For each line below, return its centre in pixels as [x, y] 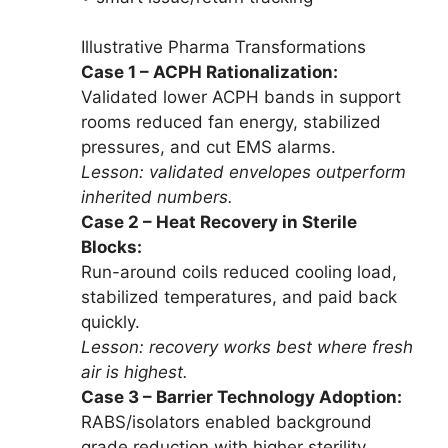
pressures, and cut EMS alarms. [208, 146]
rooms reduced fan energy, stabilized [231, 121]
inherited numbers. [157, 196]
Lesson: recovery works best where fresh [247, 346]
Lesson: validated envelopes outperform [243, 171]
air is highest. [134, 371]
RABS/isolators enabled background [226, 421]
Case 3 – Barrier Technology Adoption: [241, 396]
